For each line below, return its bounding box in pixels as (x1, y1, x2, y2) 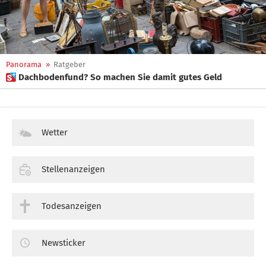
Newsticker (42, 237, 85, 248)
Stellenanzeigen (42, 163, 105, 175)
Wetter (42, 127, 68, 138)
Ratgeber (53, 60, 85, 69)
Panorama (6, 60, 42, 69)
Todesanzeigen (42, 200, 102, 211)
